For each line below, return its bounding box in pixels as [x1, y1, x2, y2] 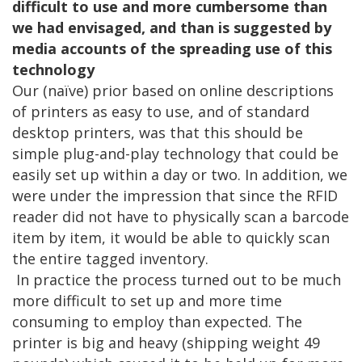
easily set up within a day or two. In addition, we [12, 165, 347, 185]
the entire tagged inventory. [12, 249, 208, 269]
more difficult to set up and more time [12, 291, 282, 311]
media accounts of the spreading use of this [12, 39, 332, 59]
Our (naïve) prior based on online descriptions [12, 81, 334, 101]
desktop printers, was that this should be [12, 123, 303, 143]
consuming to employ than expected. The [12, 312, 302, 332]
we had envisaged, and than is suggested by [12, 18, 331, 38]
